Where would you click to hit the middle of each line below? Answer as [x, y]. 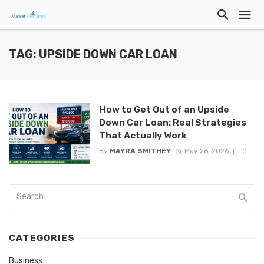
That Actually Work [143, 135]
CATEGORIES [42, 238]
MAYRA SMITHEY [140, 151]
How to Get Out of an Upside [164, 109]
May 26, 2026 [206, 151]
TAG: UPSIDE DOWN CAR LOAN [93, 55]
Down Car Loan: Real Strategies [172, 122]
